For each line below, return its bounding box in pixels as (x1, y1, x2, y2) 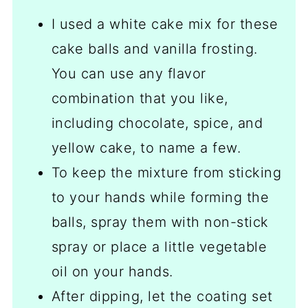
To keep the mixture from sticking (51, 164, 282, 181)
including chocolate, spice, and (51, 115, 263, 132)
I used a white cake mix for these (51, 16, 278, 33)
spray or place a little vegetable (51, 239, 267, 256)
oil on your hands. (51, 263, 173, 280)
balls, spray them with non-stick (51, 214, 269, 231)
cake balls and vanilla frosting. (51, 41, 258, 58)
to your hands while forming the (51, 189, 269, 206)
